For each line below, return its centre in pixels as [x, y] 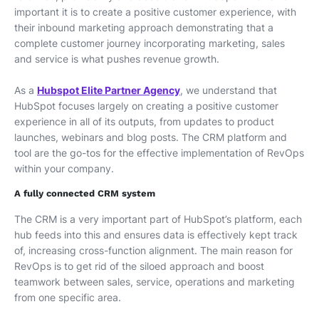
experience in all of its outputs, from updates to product [144, 121]
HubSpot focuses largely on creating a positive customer [146, 105]
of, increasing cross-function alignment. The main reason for [153, 250]
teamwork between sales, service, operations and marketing [155, 281]
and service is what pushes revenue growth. [117, 58]
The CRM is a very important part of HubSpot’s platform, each [158, 219]
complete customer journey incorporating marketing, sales [150, 43]
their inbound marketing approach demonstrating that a [144, 27]
